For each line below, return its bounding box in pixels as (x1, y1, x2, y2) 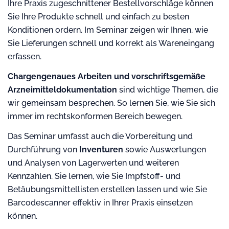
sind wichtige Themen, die (117, 85, 218, 95)
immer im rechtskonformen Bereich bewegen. (8, 111, 182, 121)
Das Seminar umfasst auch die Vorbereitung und (8, 131, 193, 141)
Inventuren (79, 145, 123, 154)
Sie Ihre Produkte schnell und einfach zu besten (8, 12, 189, 21)
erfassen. (8, 52, 41, 61)
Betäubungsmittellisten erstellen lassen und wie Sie (8, 185, 207, 194)
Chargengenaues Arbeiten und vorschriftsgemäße (8, 72, 205, 81)
